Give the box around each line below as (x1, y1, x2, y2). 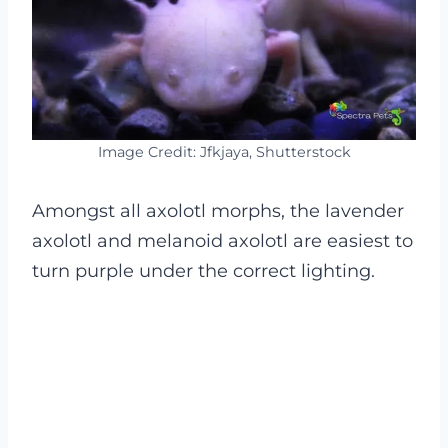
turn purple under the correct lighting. (32, 259, 380, 282)
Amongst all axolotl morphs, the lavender (32, 199, 404, 222)
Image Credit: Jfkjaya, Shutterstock (97, 142, 351, 161)
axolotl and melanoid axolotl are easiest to (32, 229, 413, 252)
